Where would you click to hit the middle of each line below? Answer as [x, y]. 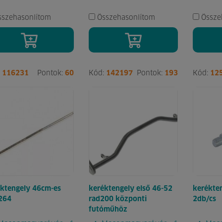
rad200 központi [118, 199]
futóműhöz [108, 209]
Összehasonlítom [126, 18]
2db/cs [204, 199]
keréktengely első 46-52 [131, 189]
